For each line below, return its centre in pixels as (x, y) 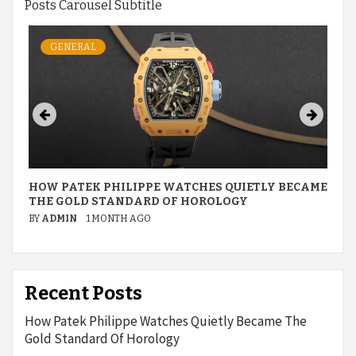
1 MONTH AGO (119, 219)
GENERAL (73, 47)
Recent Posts (83, 293)
